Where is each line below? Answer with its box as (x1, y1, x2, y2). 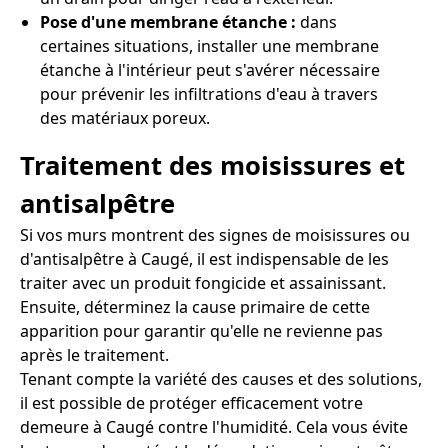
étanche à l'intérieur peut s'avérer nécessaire (40, 58, 380, 81)
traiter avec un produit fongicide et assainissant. (20, 272, 386, 295)
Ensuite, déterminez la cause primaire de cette (20, 296, 370, 319)
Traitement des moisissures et (20, 148, 405, 184)
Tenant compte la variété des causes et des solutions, (20, 368, 422, 391)
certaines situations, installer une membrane (40, 34, 379, 57)
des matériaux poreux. (40, 106, 210, 129)
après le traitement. (20, 344, 169, 367)
